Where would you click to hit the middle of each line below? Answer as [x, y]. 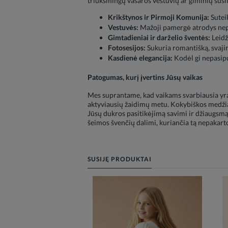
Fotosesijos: [127, 48]
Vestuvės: [123, 27]
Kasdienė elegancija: [140, 58]
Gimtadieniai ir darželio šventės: [159, 38]
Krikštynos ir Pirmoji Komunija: [159, 17]
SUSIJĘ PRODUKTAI [120, 159]
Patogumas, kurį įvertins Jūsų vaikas [145, 77]
